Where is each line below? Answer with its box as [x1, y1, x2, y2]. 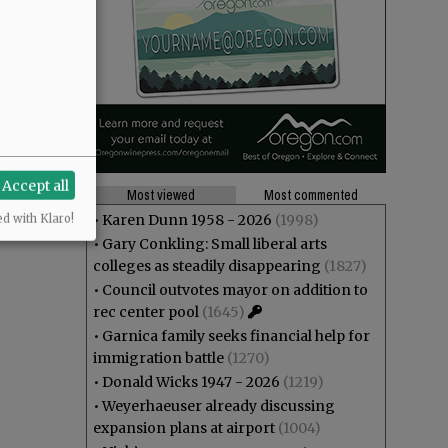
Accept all [2, 176, 70, 195]
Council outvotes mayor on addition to [102, 281, 368, 299]
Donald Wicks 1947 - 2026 [102, 373, 280, 391]
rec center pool [93, 303, 199, 321]
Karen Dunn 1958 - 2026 [102, 211, 272, 229]
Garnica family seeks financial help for [102, 327, 370, 345]
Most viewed [127, 186, 195, 204]
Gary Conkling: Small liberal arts [102, 235, 327, 253]
